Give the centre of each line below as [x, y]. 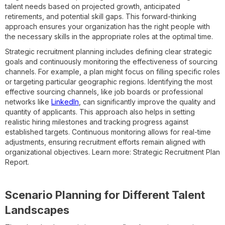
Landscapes [37, 210]
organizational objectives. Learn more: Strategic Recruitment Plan [113, 152]
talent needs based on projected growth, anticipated [93, 6]
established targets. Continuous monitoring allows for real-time [108, 132]
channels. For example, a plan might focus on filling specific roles [113, 71]
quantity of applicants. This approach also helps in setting [100, 111]
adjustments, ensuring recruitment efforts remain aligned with [105, 142]
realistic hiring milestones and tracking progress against [97, 122]
